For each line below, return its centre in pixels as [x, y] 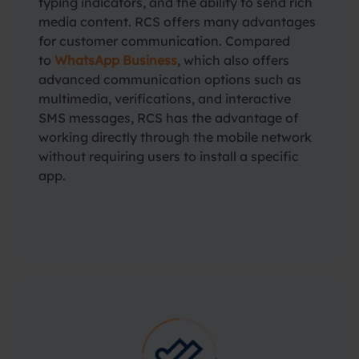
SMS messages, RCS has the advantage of [168, 118]
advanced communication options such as [170, 79]
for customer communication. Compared [164, 41]
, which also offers [233, 60]
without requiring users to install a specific [169, 156]
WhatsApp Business [116, 60]
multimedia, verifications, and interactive [165, 99]
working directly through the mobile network [175, 137]
